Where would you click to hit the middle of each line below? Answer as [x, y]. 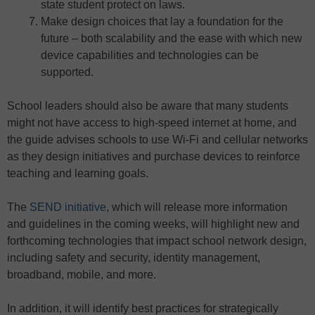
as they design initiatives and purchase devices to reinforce [154, 156]
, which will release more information [197, 207]
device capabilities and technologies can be [150, 55]
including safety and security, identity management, [134, 257]
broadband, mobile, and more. [82, 274]
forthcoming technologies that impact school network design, [157, 240]
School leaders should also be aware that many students [148, 105]
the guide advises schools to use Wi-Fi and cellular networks [157, 139]
